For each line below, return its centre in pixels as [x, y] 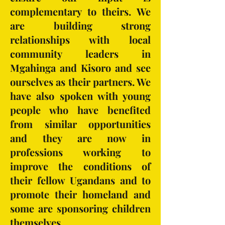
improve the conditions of [80, 166]
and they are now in [80, 138]
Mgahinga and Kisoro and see [80, 68]
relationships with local [80, 39]
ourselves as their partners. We [80, 82]
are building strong [80, 25]
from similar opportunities [80, 124]
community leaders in [80, 53]
